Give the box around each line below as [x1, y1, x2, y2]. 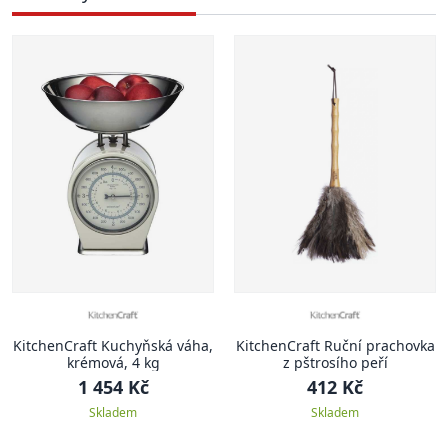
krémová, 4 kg [66, 353, 160, 373]
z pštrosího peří [282, 353, 388, 373]
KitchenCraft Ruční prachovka [235, 336, 435, 356]
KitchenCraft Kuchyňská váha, [13, 336, 213, 356]
